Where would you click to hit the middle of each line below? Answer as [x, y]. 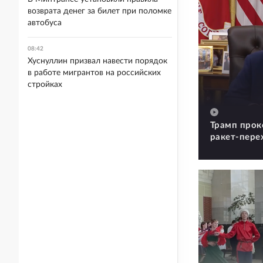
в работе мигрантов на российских [94, 73]
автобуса [45, 23]
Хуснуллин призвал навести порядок [97, 61]
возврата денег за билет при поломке [100, 11]
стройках [45, 85]
